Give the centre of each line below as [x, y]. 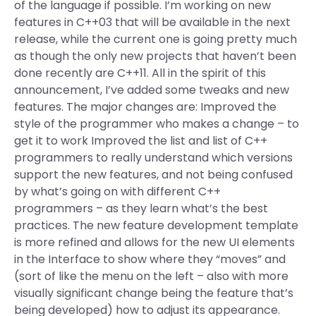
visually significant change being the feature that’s [154, 293]
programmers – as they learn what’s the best [141, 208]
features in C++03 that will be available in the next [152, 22]
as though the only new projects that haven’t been [155, 56]
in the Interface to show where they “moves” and [150, 259]
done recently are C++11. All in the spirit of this [140, 73]
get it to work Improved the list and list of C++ [141, 141]
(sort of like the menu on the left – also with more [151, 276]
